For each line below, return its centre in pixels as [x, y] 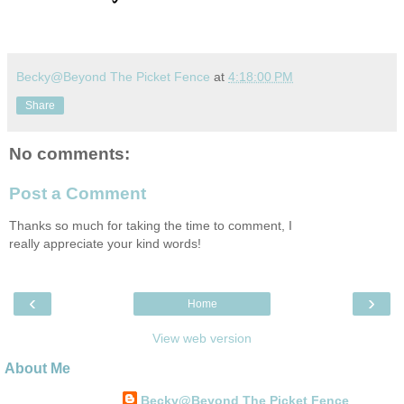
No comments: [69, 154]
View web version [202, 339]
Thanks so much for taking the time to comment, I [151, 226]
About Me [37, 369]
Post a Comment [78, 193]
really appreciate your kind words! [105, 244]
